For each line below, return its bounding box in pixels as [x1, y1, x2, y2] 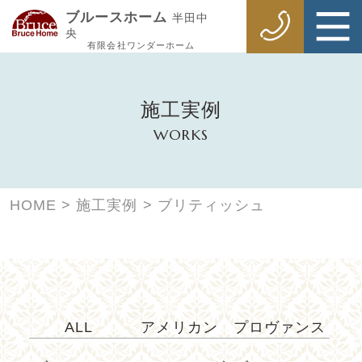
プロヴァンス [234, 318, 326, 335]
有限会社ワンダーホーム [87, 40, 196, 50]
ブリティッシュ [157, 197, 266, 214]
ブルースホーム [65, 9, 173, 25]
